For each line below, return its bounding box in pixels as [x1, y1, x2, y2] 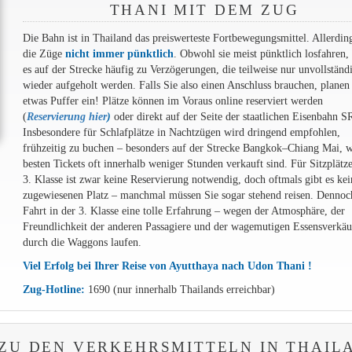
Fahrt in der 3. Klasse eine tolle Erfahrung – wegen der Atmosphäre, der [22, 204, 345, 218]
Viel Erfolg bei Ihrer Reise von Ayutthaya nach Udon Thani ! [22, 259, 312, 273]
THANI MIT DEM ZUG [109, 2, 299, 19]
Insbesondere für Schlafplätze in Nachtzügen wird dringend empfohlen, [22, 126, 340, 139]
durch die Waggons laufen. [22, 236, 141, 249]
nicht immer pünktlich [64, 47, 174, 60]
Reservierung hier [26, 110, 107, 123]
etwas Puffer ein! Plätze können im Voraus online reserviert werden [22, 94, 323, 108]
